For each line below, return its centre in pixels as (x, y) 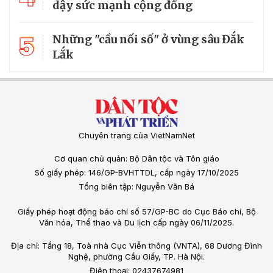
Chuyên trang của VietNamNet (136, 136)
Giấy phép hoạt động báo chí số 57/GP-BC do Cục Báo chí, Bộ (136, 212)
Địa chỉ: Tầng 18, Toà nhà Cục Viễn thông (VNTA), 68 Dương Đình (136, 246)
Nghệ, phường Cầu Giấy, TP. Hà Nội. (136, 257)
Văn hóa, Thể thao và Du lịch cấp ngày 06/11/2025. (136, 223)
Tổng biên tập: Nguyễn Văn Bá (136, 187)
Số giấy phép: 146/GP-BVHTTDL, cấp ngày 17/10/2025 (136, 173)
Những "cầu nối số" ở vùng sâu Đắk (148, 40)
